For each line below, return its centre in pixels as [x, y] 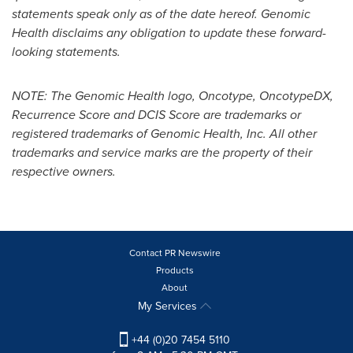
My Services [169, 306]
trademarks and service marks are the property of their [162, 152]
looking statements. [66, 51]
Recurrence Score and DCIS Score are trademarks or [156, 114]
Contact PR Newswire [175, 253]
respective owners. [64, 171]
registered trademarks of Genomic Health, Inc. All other [164, 133]
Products [175, 270]
